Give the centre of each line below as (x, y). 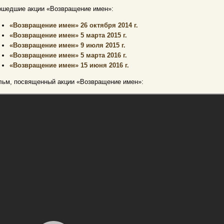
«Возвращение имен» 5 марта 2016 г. (68, 55)
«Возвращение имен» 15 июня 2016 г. (69, 65)
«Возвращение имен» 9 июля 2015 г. (67, 45)
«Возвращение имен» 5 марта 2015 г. (68, 35)
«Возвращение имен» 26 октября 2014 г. (74, 25)
